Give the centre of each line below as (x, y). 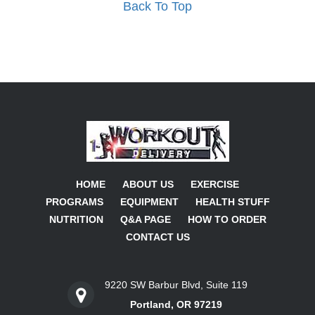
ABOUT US (148, 184)
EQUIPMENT (149, 201)
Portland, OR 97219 (176, 304)
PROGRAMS (74, 201)
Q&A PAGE (145, 219)
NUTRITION (76, 219)
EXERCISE (215, 184)
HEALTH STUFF (232, 201)
